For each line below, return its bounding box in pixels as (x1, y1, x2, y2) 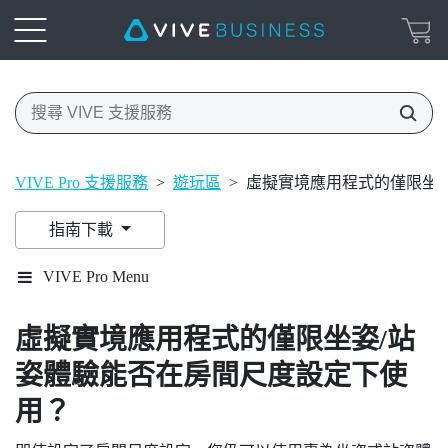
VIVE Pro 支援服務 (15, 173, 148, 191)
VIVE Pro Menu (43, 267, 149, 285)
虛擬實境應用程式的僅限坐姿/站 (15, 323, 415, 355)
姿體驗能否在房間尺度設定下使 (15, 359, 407, 391)
